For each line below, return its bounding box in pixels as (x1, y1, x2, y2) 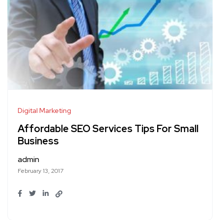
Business (18, 135, 59, 148)
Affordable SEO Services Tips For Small (18, 122, 198, 136)
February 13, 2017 (18, 167, 63, 175)
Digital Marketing (18, 106, 71, 115)
